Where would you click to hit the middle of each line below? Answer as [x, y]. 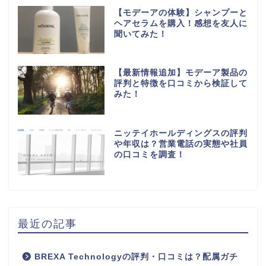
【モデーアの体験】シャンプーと [180, 12]
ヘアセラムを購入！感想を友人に [180, 23]
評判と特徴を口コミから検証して [180, 84]
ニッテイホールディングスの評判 [180, 134]
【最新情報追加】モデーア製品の [180, 73]
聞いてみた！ [140, 34]
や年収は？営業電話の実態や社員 [180, 144]
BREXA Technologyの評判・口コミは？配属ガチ [136, 257]
